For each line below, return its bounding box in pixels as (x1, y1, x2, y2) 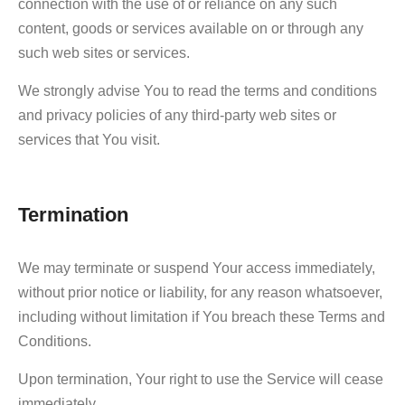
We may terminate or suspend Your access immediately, (18, 259, 375, 276)
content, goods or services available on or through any (18, 20, 363, 36)
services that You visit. (18, 131, 160, 147)
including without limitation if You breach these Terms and (18, 308, 385, 325)
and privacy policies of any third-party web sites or (18, 107, 336, 123)
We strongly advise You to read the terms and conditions (18, 82, 377, 99)
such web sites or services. (18, 44, 190, 61)
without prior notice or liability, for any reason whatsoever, (18, 284, 382, 300)
